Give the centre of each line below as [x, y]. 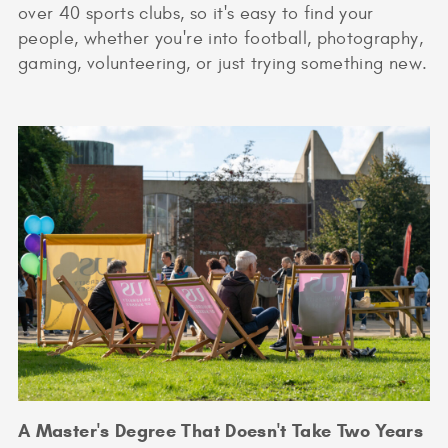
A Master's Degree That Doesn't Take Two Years [221, 430]
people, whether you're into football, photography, [220, 39]
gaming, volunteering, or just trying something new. [223, 64]
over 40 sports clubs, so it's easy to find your [196, 14]
